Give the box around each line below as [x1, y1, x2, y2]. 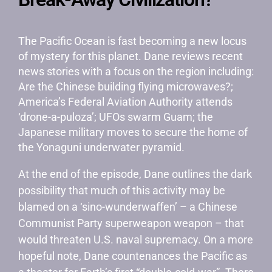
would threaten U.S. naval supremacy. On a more [18, 233, 253, 246]
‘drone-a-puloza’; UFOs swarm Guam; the [18, 110, 213, 123]
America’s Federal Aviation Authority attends [18, 95, 233, 108]
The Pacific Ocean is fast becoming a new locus [18, 35, 246, 47]
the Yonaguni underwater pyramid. [18, 141, 187, 154]
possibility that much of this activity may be [18, 184, 225, 197]
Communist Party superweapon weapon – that [18, 217, 244, 229]
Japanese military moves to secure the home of [18, 126, 248, 138]
